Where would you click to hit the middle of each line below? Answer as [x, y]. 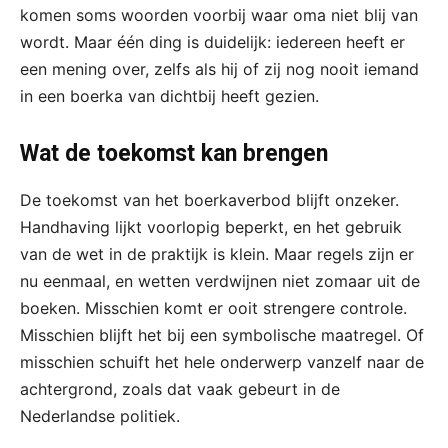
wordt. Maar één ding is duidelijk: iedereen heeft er [212, 42]
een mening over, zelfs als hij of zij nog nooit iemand [219, 69]
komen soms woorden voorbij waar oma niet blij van [219, 15]
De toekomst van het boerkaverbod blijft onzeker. [209, 200]
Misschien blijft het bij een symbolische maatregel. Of [222, 335]
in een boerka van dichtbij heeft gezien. [169, 96]
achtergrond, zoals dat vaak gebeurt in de [180, 389]
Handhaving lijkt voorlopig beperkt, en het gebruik [211, 227]
